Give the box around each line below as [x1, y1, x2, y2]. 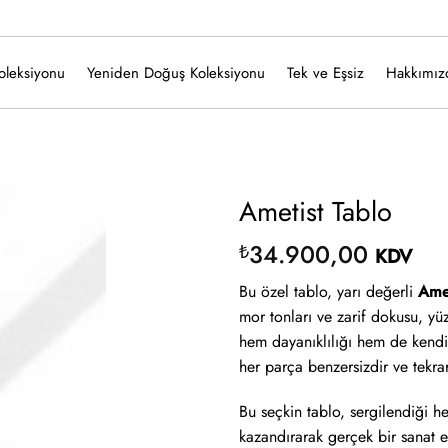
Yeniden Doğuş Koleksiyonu [86, 61, 265, 84]
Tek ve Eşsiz [286, 61, 364, 84]
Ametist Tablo [239, 192, 392, 231]
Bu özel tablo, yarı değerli [239, 279, 418, 303]
